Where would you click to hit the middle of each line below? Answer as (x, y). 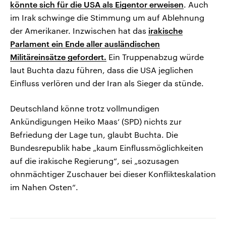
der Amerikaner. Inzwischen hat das (79, 31)
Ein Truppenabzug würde (155, 57)
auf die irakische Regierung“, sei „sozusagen (95, 161)
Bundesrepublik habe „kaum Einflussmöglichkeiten (107, 148)
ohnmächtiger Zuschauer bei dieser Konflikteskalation (113, 174)
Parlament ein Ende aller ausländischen (85, 44)
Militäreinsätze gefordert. (58, 57)
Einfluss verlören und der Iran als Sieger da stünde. (107, 83)
